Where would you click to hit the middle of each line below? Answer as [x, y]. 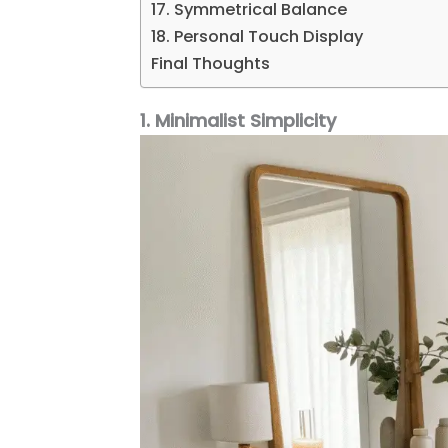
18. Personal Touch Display [257, 36]
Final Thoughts [211, 63]
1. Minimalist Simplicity [238, 120]
